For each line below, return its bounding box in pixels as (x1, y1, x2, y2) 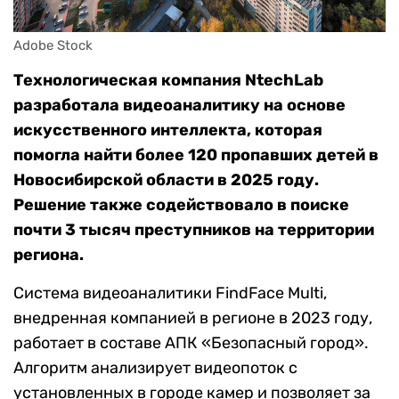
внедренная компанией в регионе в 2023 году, (13, 308, 372, 329)
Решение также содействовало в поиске (13, 195, 349, 216)
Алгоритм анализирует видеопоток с (13, 358, 297, 379)
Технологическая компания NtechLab (13, 70, 323, 91)
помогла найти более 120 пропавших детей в (13, 145, 379, 166)
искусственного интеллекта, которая (13, 120, 322, 141)
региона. (13, 245, 84, 265)
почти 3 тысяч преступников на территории (13, 220, 374, 240)
